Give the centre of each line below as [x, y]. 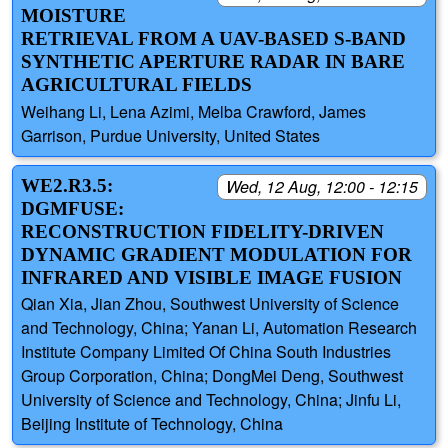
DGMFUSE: [72, 208]
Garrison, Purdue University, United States [170, 135]
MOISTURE [73, 16]
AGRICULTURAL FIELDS [136, 85]
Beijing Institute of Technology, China [152, 423]
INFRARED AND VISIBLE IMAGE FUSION [211, 277]
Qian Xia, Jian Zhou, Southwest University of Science [210, 303]
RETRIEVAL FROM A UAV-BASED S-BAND [213, 39]
